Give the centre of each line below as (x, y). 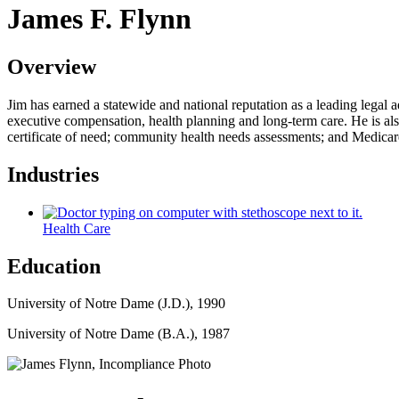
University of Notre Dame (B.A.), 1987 (118, 334)
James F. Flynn (99, 19)
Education (54, 266)
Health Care (77, 228)
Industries (53, 174)
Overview (52, 66)
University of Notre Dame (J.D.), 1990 (116, 304)
